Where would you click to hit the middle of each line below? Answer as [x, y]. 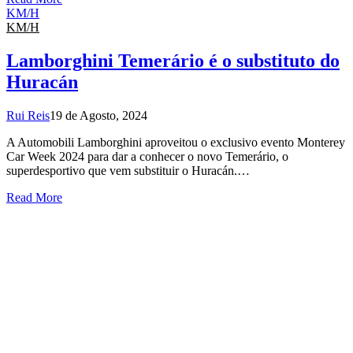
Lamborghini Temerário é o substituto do [173, 60]
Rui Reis [28, 115]
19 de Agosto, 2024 [98, 115]
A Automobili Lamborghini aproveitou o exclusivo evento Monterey [176, 142]
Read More [34, 197]
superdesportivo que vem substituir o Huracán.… [128, 170]
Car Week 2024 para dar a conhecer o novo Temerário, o [147, 156]
